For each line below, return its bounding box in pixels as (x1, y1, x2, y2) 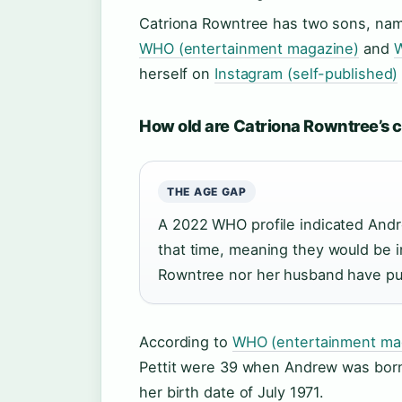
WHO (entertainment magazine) (139, 39, 360, 57)
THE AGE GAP (167, 184, 247, 198)
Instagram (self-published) (214, 64, 398, 83)
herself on (139, 64, 214, 83)
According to (139, 332, 232, 351)
